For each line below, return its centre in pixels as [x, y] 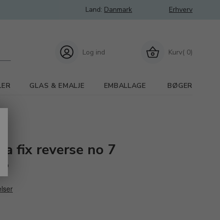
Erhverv [181, 10]
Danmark [118, 10]
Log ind [94, 52]
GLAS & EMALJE [57, 86]
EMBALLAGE [125, 86]
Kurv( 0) [180, 52]
